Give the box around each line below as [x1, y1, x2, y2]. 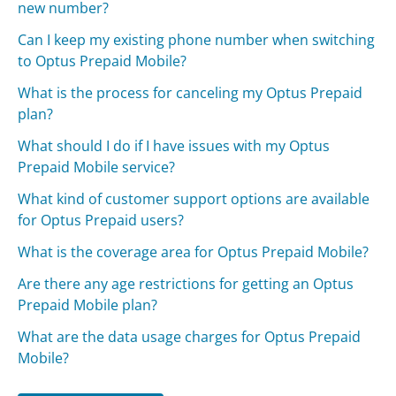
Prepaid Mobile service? [18, 156, 176, 177]
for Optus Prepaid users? [18, 209, 185, 230]
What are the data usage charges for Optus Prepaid [18, 326, 362, 346]
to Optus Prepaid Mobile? [18, 50, 187, 71]
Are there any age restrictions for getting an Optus [18, 273, 354, 293]
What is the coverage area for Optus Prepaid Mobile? [18, 241, 369, 262]
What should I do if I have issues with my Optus [18, 135, 331, 156]
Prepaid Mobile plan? [18, 294, 158, 315]
